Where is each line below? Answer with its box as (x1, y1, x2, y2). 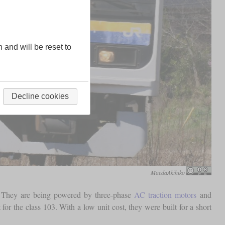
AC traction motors (134, 189, 197, 200)
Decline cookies (11, 92, 69, 101)
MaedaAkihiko (151, 168, 185, 177)
